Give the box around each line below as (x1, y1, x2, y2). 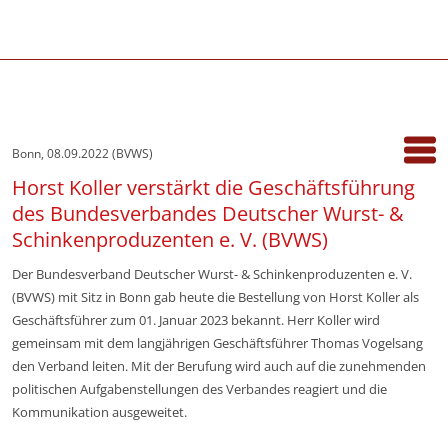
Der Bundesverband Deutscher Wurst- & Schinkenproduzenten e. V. (12, 265, 412, 283)
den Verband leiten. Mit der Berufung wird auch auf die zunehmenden (12, 357, 426, 375)
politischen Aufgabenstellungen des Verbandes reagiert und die (12, 380, 387, 398)
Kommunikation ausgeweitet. (12, 403, 187, 421)
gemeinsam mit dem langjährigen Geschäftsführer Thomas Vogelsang (12, 334, 423, 352)
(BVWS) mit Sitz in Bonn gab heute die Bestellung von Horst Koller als (12, 288, 419, 306)
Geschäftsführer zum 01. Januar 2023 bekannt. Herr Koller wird (12, 311, 380, 329)
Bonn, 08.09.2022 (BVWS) (12, 145, 153, 162)
